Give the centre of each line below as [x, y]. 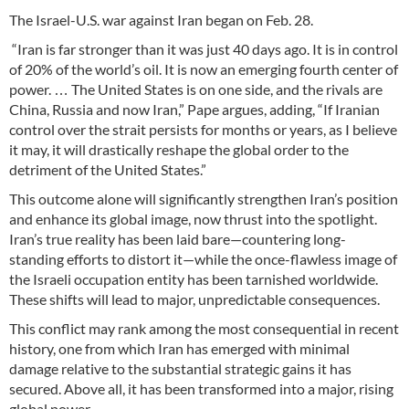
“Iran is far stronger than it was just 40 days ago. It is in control [204, 49]
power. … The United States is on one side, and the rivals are [196, 89]
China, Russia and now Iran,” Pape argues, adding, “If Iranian [194, 110]
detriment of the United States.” [108, 170]
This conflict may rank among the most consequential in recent [204, 329]
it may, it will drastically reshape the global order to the [179, 150]
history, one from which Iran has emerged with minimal [179, 349]
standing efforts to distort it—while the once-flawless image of [203, 259]
